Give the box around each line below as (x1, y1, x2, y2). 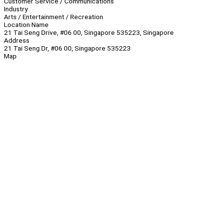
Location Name (4, 21, 49, 29)
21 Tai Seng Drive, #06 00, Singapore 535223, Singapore (4, 28, 174, 37)
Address (4, 36, 29, 45)
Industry (4, 5, 27, 13)
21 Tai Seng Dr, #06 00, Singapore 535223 (4, 44, 131, 53)
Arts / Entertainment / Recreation (4, 13, 103, 21)
